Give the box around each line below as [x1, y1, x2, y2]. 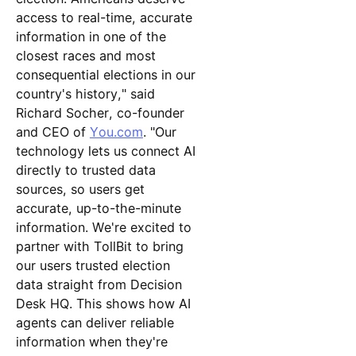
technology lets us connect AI [15, 142, 195, 159]
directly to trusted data [15, 161, 156, 178]
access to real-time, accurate [15, 9, 192, 25]
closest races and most [15, 47, 156, 64]
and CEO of [15, 123, 90, 140]
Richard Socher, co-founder [15, 104, 184, 121]
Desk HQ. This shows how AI [15, 295, 191, 311]
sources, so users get [15, 180, 145, 197]
